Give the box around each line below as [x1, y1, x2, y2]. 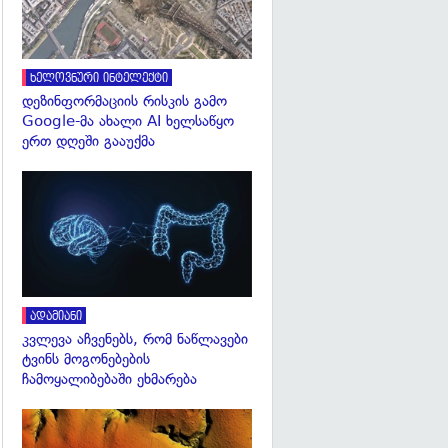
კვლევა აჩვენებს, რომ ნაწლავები [22, 330, 248, 349]
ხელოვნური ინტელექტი [30, 71, 168, 85]
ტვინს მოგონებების [22, 350, 150, 369]
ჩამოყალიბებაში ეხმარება [22, 370, 197, 389]
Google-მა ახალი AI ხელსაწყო [22, 111, 234, 130]
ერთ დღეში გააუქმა [22, 131, 155, 150]
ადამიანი [30, 310, 82, 324]
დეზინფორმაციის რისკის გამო [22, 91, 227, 110]
